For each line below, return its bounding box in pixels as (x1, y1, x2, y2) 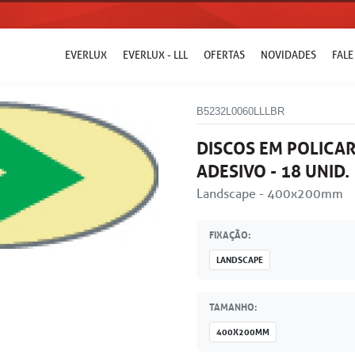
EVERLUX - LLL (123, 48, 188, 62)
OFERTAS (204, 48, 245, 62)
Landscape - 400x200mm (197, 185, 343, 201)
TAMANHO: (209, 300, 257, 313)
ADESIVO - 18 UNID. (197, 160, 349, 182)
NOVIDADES (261, 48, 316, 62)
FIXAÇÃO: (209, 228, 250, 241)
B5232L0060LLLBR (197, 105, 284, 117)
